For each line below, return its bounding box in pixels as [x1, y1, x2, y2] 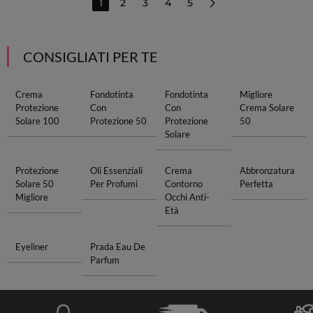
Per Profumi [89, 178, 138, 189]
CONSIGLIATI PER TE [22, 48, 158, 65]
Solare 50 [15, 178, 54, 189]
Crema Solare [240, 102, 295, 113]
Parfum [89, 254, 119, 265]
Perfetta [240, 178, 274, 189]
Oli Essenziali [89, 165, 143, 176]
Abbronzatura [240, 165, 296, 176]
